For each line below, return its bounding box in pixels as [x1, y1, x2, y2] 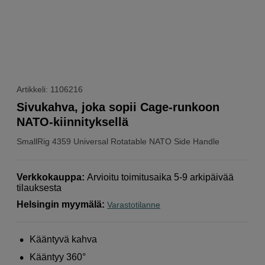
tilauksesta [17, 182, 62, 193]
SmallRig [17, 136, 50, 146]
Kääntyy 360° [30, 251, 86, 262]
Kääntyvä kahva [30, 234, 98, 244]
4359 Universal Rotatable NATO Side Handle [52, 136, 219, 146]
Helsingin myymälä [17, 199, 102, 209]
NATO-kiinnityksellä [17, 115, 128, 128]
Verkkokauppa [17, 172, 82, 182]
